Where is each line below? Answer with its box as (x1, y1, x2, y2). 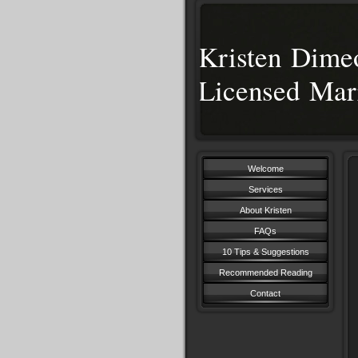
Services (248, 185, 283, 194)
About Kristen (239, 205, 292, 215)
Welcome (247, 164, 284, 173)
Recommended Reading (218, 268, 312, 277)
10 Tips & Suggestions (221, 247, 309, 257)
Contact (250, 288, 280, 298)
